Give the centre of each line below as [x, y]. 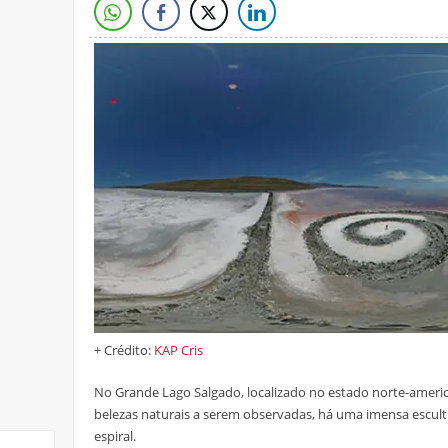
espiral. [115, 436]
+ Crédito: [124, 350]
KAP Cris [178, 350]
